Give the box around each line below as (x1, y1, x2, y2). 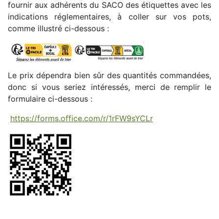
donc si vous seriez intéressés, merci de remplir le (8, 82, 211, 92)
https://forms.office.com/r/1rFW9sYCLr (10, 113, 153, 124)
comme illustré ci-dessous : (8, 23, 109, 34)
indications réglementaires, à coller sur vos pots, (8, 12, 211, 22)
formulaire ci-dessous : (8, 94, 92, 104)
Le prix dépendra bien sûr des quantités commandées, (8, 70, 211, 81)
